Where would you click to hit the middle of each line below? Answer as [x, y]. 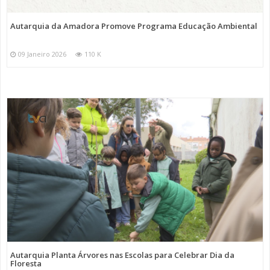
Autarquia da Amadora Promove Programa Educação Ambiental [134, 26]
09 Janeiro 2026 [42, 54]
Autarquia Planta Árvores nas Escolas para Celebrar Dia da [122, 255]
